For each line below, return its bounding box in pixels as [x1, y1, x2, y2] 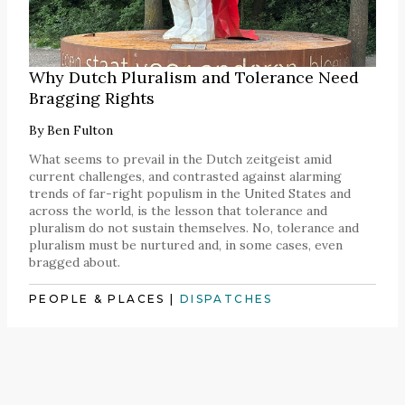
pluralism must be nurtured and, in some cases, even [29, 237, 343, 254]
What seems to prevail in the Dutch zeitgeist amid [29, 151, 332, 168]
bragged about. [29, 254, 120, 271]
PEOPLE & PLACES [29, 292, 165, 306]
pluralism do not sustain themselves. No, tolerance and [29, 220, 359, 237]
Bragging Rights [29, 88, 155, 109]
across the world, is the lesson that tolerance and [29, 202, 327, 220]
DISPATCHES [179, 292, 273, 306]
